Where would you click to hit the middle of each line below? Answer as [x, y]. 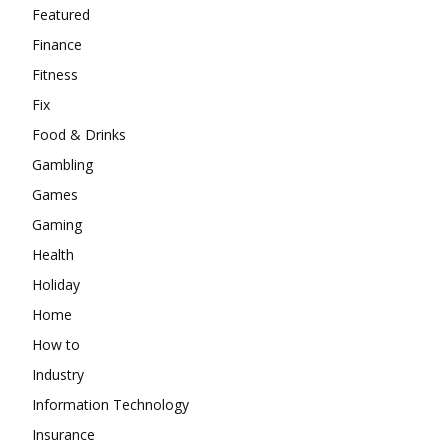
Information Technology [110, 404]
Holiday [56, 284]
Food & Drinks [79, 134]
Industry [58, 374]
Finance [57, 44]
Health [53, 254]
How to [56, 344]
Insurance [63, 434]
